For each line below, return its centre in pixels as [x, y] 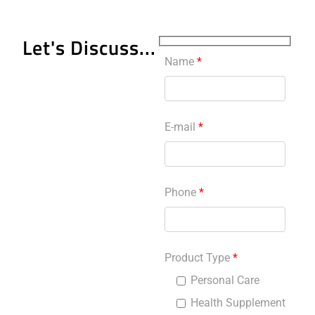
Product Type [199, 258]
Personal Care [225, 281]
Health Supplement [238, 303]
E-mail [181, 127]
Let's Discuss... [89, 47]
